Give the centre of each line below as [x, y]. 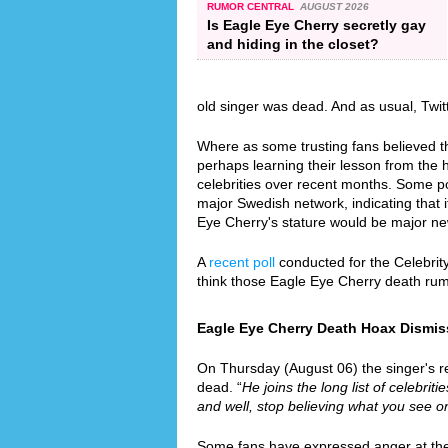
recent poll [242, 261]
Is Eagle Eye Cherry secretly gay [316, 24]
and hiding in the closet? [293, 43]
